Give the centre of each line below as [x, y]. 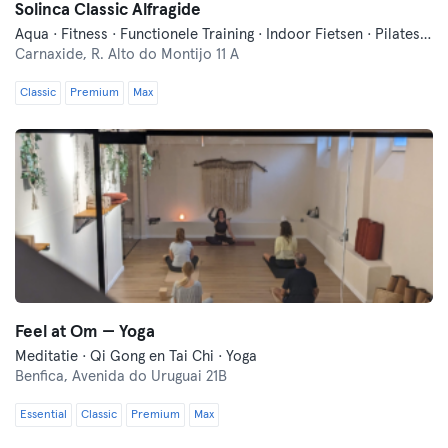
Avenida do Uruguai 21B [149, 376]
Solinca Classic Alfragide [108, 10]
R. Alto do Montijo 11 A [165, 54]
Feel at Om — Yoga [85, 332]
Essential [43, 415]
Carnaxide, [53, 54]
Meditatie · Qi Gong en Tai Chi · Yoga [136, 356]
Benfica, [43, 376]
